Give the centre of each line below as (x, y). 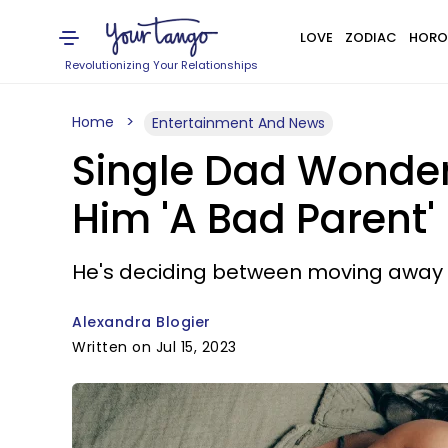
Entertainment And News (238, 123)
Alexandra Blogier (141, 322)
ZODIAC (370, 37)
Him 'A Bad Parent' (253, 219)
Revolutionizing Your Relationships (162, 65)
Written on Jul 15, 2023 (154, 347)
